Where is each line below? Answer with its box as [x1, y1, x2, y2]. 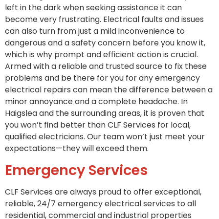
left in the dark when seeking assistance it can [5, 2, 182, 14]
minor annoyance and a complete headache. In [5, 96, 188, 108]
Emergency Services [5, 160, 148, 180]
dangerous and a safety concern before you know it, [5, 37, 205, 49]
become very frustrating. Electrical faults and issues [5, 14, 204, 25]
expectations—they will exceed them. [5, 143, 149, 154]
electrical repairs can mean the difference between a [5, 84, 213, 96]
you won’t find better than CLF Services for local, [5, 119, 191, 131]
